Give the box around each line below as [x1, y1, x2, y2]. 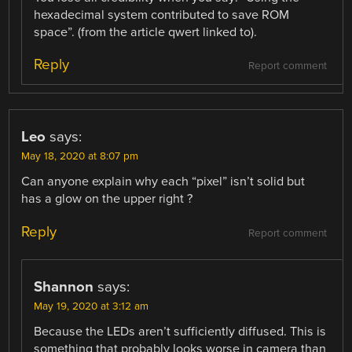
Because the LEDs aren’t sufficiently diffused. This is [34, 323, 327, 339]
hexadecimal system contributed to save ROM [34, 7, 290, 24]
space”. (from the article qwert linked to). [34, 24, 258, 41]
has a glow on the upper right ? [21, 191, 193, 207]
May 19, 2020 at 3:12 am [34, 299, 149, 313]
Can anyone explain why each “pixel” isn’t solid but [21, 174, 306, 190]
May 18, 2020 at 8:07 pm [21, 150, 139, 163]
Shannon [34, 277, 94, 295]
